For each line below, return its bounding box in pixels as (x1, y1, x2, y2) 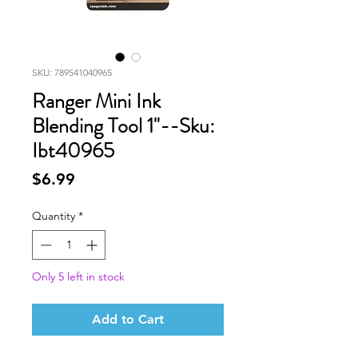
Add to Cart (92, 312, 164, 327)
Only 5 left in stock (32, 269, 125, 284)
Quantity (32, 209, 75, 223)
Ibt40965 (32, 136, 114, 165)
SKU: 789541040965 (32, 66, 112, 78)
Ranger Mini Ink (32, 86, 161, 116)
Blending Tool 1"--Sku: (32, 111, 215, 141)
